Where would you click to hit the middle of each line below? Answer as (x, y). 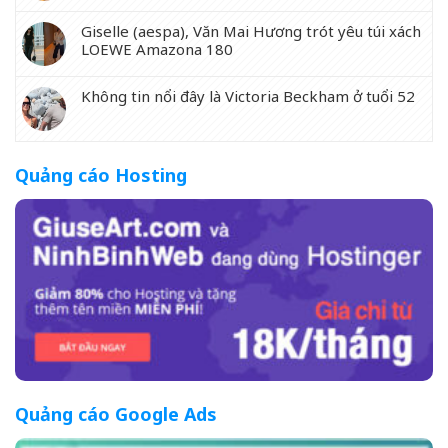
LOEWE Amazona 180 (157, 48)
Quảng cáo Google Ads (116, 414)
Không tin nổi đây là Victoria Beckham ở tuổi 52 (248, 95)
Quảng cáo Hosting (101, 174)
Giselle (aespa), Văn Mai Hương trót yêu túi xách (251, 30)
